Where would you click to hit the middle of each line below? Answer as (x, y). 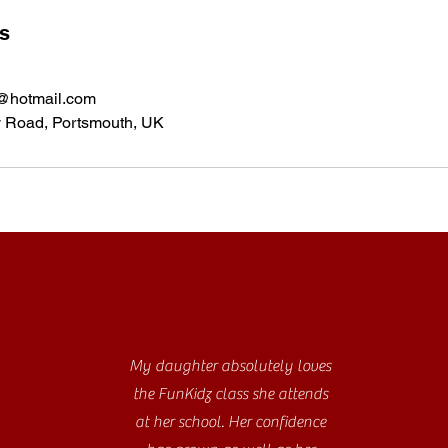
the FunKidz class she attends (230, 393)
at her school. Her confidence (230, 421)
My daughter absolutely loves (230, 365)
